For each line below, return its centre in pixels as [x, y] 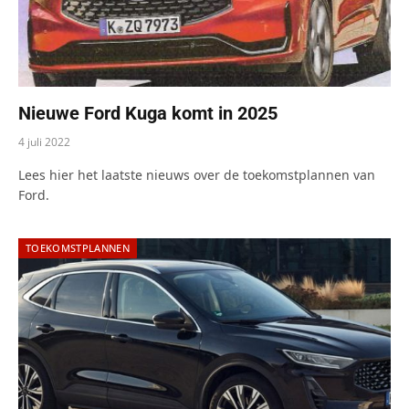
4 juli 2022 [44, 142]
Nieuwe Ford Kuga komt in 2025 [148, 114]
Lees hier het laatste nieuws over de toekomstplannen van [197, 175]
